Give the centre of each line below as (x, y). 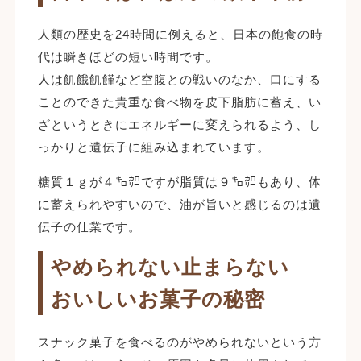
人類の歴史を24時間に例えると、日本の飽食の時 (180, 34)
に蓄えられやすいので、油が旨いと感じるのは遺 (179, 204)
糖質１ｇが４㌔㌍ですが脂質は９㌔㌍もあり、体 (179, 181)
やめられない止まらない (170, 266)
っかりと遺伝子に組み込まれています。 (154, 147)
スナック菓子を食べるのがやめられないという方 (179, 342)
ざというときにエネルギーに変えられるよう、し (179, 124)
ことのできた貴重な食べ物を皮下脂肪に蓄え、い (179, 102)
